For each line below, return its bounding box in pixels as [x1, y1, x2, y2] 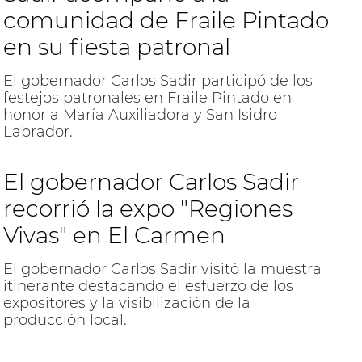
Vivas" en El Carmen [2, 221, 225, 249]
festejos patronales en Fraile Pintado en [2, 88, 292, 107]
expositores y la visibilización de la [2, 293, 250, 312]
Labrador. [2, 122, 73, 141]
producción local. [2, 310, 127, 329]
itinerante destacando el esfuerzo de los [2, 276, 293, 295]
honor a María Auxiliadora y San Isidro [2, 105, 277, 124]
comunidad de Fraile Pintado [2, 6, 329, 34]
